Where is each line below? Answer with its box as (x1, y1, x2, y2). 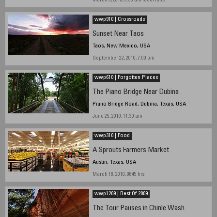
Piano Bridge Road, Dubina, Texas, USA (92, 101, 186, 108)
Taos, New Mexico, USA (92, 43, 150, 49)
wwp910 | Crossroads (94, 16, 145, 23)
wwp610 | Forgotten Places (94, 75, 158, 81)
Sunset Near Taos (92, 31, 144, 38)
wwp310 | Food (94, 133, 130, 139)
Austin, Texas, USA (92, 159, 136, 166)
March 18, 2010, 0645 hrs (92, 172, 144, 178)
